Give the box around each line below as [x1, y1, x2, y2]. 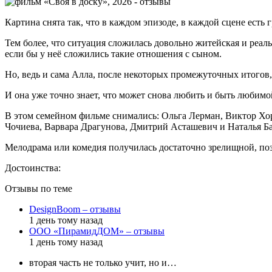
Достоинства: [5, 162, 61, 173]
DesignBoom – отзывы [29, 203, 121, 214]
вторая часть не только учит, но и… [29, 257, 177, 268]
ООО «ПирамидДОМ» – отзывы [29, 225, 165, 236]
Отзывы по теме [5, 183, 72, 194]
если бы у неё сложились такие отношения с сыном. [5, 48, 222, 59]
